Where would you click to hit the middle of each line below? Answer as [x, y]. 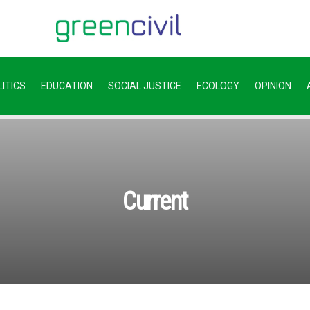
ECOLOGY [218, 86]
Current [155, 201]
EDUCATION [67, 86]
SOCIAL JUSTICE [145, 86]
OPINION [273, 86]
